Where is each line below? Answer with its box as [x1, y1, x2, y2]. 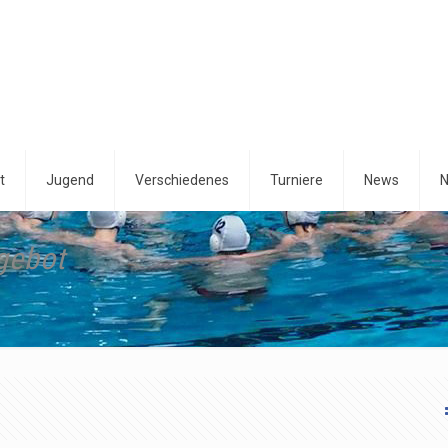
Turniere [270, 172, 323, 188]
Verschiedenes [135, 172, 229, 188]
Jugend [46, 172, 94, 188]
